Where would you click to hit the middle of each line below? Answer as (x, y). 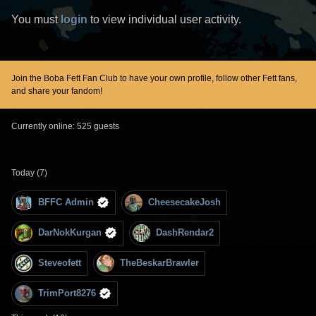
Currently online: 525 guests (65, 126)
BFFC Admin (66, 202)
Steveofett (60, 263)
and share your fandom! (57, 91)
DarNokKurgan (70, 233)
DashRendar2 (185, 233)
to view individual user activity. (164, 19)
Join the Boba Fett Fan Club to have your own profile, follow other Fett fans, (154, 78)
